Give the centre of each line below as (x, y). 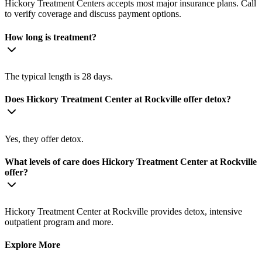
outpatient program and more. (59, 222)
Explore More (32, 245)
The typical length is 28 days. (59, 76)
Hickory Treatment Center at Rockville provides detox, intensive (123, 212)
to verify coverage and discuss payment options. (93, 14)
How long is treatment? (51, 37)
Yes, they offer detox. (44, 139)
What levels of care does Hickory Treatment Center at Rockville (131, 161)
